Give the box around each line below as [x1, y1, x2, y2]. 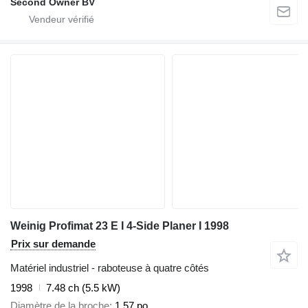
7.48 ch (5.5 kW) [46, 281, 120, 294]
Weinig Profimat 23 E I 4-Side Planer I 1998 [10, 219, 229, 232]
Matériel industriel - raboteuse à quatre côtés [10, 261, 209, 274]
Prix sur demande [11, 237, 96, 250]
